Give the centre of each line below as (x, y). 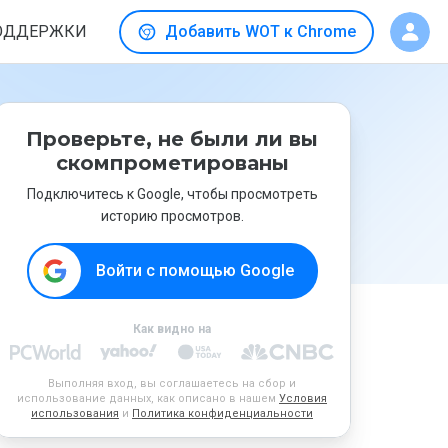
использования (75, 413)
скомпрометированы (172, 163)
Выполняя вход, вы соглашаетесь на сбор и (172, 383)
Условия (303, 398)
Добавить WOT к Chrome (260, 31)
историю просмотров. (172, 216)
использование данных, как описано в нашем (148, 398)
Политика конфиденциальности (222, 413)
